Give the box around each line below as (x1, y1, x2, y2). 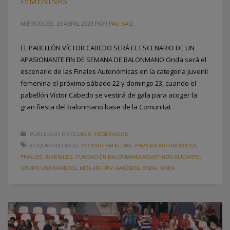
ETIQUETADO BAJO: (30, 143, 80, 149)
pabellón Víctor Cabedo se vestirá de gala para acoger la (21, 90, 197, 100)
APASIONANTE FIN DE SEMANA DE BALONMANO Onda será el (21, 55, 206, 65)
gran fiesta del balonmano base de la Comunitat (21, 102, 171, 112)
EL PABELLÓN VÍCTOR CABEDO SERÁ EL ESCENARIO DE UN (21, 43, 195, 53)
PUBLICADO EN (30, 131, 69, 138)
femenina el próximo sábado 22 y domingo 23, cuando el (21, 79, 196, 88)
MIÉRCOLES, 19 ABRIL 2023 (21, 21, 93, 27)
